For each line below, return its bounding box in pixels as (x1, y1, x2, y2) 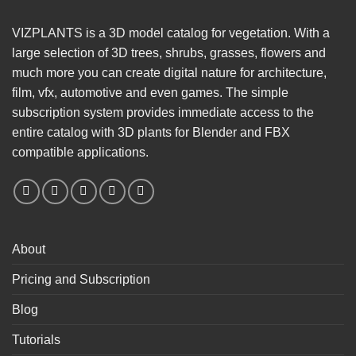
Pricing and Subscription (12, 272, 150, 286)
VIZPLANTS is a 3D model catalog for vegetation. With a (12, 25, 330, 40)
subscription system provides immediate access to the (12, 105, 314, 119)
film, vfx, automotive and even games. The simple (12, 85, 288, 99)
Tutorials (12, 332, 60, 346)
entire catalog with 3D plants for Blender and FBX (12, 125, 290, 139)
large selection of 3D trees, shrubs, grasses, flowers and (12, 45, 326, 60)
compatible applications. (12, 145, 149, 159)
